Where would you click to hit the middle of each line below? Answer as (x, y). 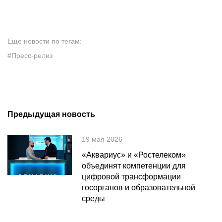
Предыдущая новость (51, 114)
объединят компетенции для (134, 166)
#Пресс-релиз (30, 55)
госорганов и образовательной (139, 188)
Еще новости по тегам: (45, 41)
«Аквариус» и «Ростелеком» (134, 155)
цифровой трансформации (131, 177)
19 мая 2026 (102, 139)
